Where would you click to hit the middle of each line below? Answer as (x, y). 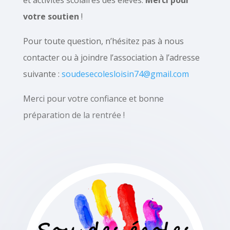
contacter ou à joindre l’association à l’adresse (111, 57)
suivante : (42, 74)
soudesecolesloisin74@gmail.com (125, 74)
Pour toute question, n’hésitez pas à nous (103, 41)
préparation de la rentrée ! (74, 115)
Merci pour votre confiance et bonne (93, 99)
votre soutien (51, 16)
